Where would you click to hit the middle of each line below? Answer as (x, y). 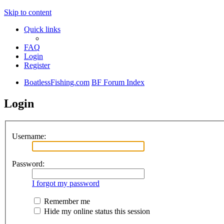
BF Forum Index (118, 82)
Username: (29, 136)
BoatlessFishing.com (57, 82)
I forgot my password (66, 183)
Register (37, 65)
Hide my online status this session (96, 211)
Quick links (42, 29)
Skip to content (28, 12)
